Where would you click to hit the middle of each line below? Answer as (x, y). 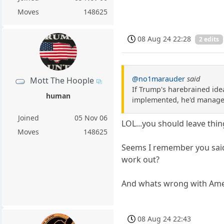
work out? (141, 159)
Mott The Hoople (62, 81)
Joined (28, 117)
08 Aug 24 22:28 (164, 38)
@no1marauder (159, 78)
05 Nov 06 (91, 117)
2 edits (209, 39)
